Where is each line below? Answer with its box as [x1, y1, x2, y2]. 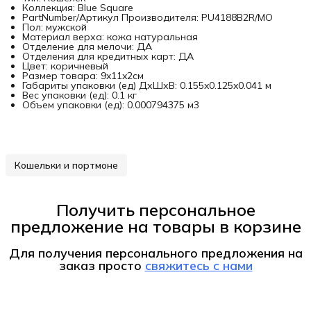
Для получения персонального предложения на [8, 245, 303, 262]
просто [94, 258, 145, 274]
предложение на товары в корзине [10, 216, 301, 237]
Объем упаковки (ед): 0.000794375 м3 [22, 99, 199, 112]
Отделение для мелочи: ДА [22, 40, 152, 53]
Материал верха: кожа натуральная [22, 31, 198, 44]
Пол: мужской [22, 21, 87, 34]
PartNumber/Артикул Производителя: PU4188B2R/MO [22, 11, 273, 24]
